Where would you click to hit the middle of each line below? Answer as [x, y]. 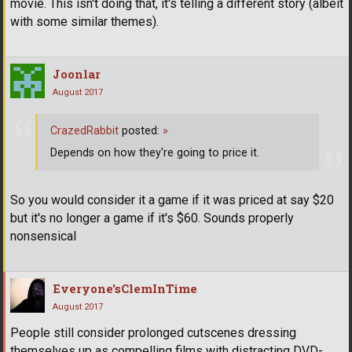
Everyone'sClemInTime [125, 289]
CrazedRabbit [84, 130]
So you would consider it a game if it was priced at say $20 [172, 200]
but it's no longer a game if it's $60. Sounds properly [152, 218]
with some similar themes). [84, 21]
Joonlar [77, 73]
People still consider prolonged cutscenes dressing [153, 333]
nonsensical [43, 236]
